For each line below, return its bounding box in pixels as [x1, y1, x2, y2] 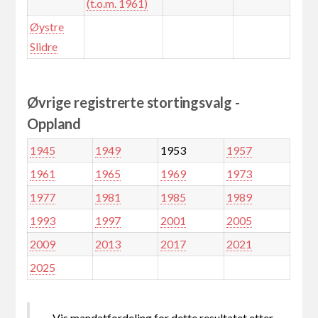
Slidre [29, 40, 57, 54]
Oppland [27, 115, 82, 133]
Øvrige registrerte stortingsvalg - [27, 94, 240, 111]
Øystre [29, 20, 64, 34]
